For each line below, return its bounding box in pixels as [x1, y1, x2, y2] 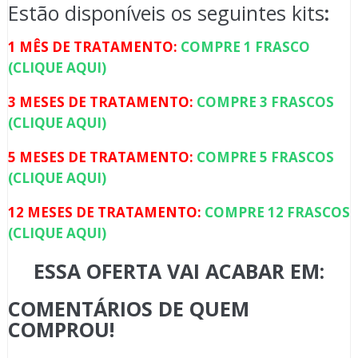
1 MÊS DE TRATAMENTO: [7, 38, 177, 57]
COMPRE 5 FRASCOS [196, 148, 334, 167]
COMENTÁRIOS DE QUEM [7, 295, 249, 323]
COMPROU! [7, 316, 114, 344]
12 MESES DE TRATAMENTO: [7, 203, 201, 222]
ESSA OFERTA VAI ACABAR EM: [33, 257, 324, 285]
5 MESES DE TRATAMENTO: [7, 148, 193, 167]
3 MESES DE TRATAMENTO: [7, 93, 193, 112]
